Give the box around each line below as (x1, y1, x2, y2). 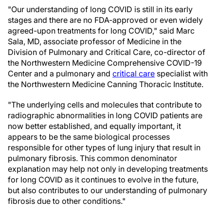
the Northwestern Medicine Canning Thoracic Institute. (8, 79, 203, 90)
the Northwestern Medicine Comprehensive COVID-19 (8, 58, 202, 68)
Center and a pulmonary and (8, 69, 112, 79)
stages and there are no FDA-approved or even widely (8, 15, 203, 25)
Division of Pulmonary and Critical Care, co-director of (8, 47, 205, 57)
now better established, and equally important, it (8, 121, 181, 131)
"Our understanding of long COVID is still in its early (8, 4, 193, 15)
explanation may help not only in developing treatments (8, 164, 208, 174)
